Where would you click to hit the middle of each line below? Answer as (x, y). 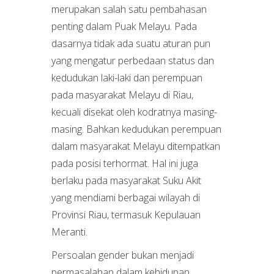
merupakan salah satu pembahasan (129, 9)
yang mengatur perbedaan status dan (133, 61)
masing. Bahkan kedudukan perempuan (136, 129)
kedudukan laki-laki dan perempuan (127, 78)
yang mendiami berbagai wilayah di (126, 198)
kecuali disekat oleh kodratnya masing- (134, 112)
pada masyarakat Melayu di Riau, (122, 95)
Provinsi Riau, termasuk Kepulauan (126, 215)
